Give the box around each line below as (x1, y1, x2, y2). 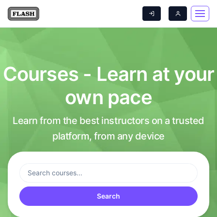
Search (97, 192, 120, 200)
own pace (65, 85, 152, 109)
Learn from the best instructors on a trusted (13, 115, 204, 126)
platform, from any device (52, 130, 165, 142)
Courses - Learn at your (2, 62, 215, 86)
